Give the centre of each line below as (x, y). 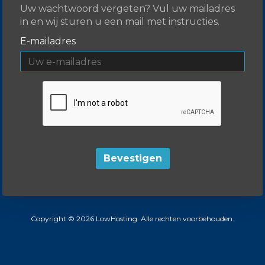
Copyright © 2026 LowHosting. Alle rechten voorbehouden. (132, 219)
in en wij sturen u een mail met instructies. (120, 22)
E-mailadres (48, 41)
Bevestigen (132, 159)
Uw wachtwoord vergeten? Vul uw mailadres (127, 9)
